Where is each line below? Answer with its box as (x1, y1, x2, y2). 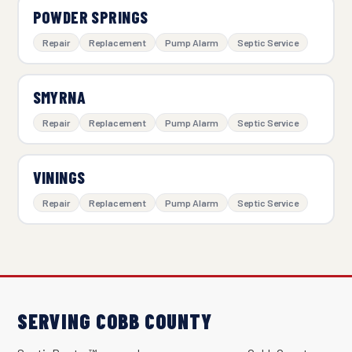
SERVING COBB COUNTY (17, 308, 212, 333)
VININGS (32, 167, 86, 188)
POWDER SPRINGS (32, 7, 148, 27)
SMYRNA (32, 87, 86, 108)
